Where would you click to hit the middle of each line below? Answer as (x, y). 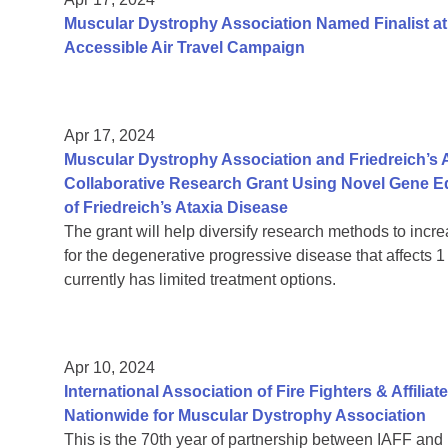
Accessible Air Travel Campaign (184, 48)
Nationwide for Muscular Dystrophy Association (245, 416)
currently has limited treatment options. (200, 280)
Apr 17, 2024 (109, 136)
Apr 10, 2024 (109, 368)
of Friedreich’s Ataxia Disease (176, 208)
